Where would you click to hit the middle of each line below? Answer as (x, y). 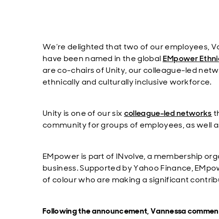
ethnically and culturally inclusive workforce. (127, 82)
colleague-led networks (168, 113)
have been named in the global (103, 58)
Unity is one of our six (83, 113)
